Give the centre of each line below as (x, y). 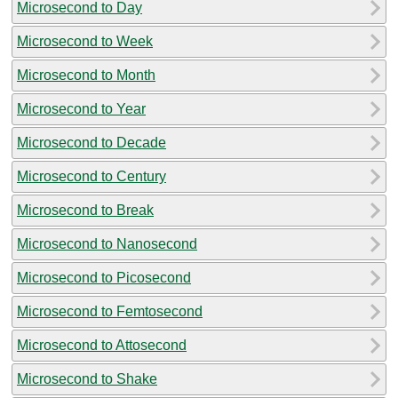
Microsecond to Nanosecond (107, 243)
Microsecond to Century (92, 176)
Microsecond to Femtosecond (110, 311)
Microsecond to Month (86, 75)
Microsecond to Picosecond (104, 277)
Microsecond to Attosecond (102, 345)
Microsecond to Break (85, 210)
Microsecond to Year (81, 108)
